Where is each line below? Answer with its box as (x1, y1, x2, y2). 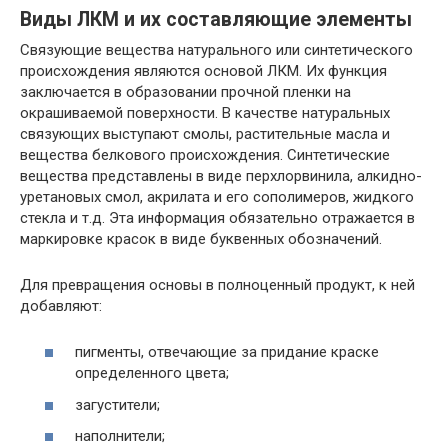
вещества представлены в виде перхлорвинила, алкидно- (20, 166, 422, 185)
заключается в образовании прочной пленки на (20, 82, 351, 101)
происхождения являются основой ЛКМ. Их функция (20, 61, 387, 80)
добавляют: (20, 296, 102, 315)
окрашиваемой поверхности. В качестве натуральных (20, 103, 390, 122)
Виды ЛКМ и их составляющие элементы (20, 8, 412, 31)
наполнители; (75, 427, 165, 446)
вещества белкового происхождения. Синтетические (20, 145, 390, 164)
